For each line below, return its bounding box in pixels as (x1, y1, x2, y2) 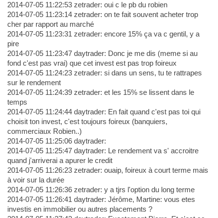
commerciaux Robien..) (7, 127, 82, 136)
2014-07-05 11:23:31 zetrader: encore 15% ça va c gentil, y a (7, 30, 200, 38)
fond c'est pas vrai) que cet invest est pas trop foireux (7, 59, 177, 68)
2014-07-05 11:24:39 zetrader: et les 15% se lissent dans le (7, 88, 194, 97)
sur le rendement (7, 78, 61, 87)
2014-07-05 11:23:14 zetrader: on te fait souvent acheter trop (7, 10, 198, 19)
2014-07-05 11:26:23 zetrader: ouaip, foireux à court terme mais (7, 166, 208, 175)
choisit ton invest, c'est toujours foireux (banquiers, (7, 117, 167, 126)
